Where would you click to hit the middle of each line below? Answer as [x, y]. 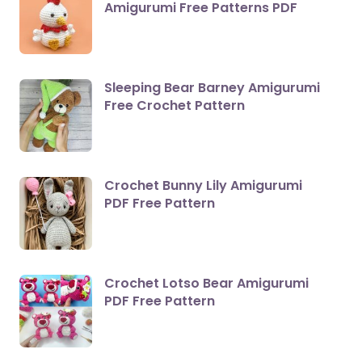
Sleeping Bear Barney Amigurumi [213, 88]
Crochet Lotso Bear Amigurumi [207, 284]
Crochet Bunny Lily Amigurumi [204, 186]
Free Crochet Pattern [175, 106]
